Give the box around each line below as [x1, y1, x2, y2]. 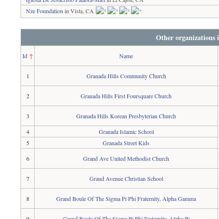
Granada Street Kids [103, 139, 150, 147]
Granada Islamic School [98, 128, 154, 135]
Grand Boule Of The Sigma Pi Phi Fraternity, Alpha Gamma [56, 195, 197, 202]
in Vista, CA [63, 7, 96, 15]
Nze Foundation [26, 7, 64, 15]
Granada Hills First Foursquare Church [81, 92, 172, 100]
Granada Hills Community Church [86, 72, 166, 80]
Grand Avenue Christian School [89, 175, 163, 182]
